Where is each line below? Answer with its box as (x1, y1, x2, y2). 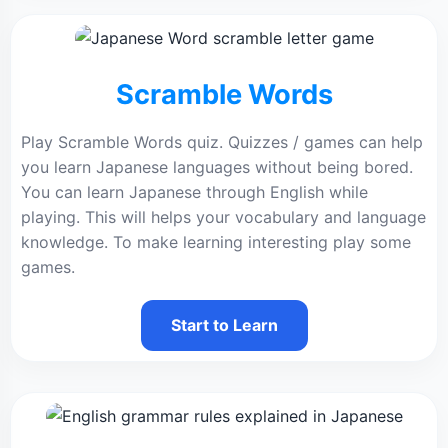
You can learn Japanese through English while (21, 182, 368, 202)
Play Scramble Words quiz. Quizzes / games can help (21, 132, 423, 152)
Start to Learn (170, 315, 278, 335)
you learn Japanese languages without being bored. (21, 157, 413, 177)
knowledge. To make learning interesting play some (21, 232, 411, 252)
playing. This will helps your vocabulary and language (21, 207, 426, 227)
